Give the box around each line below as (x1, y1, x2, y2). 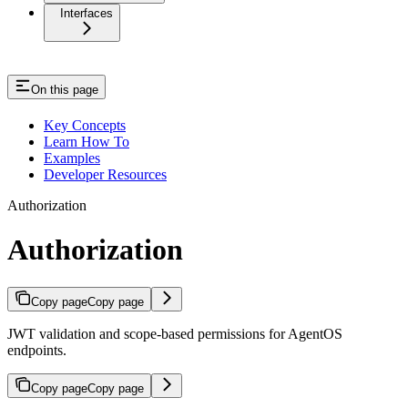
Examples (44, 149, 100, 166)
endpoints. (7, 342, 66, 358)
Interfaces (60, 6, 113, 21)
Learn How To (44, 133, 129, 149)
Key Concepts (44, 117, 126, 133)
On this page (31, 83, 98, 97)
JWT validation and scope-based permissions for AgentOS (7, 325, 342, 342)
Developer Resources (44, 166, 167, 182)
